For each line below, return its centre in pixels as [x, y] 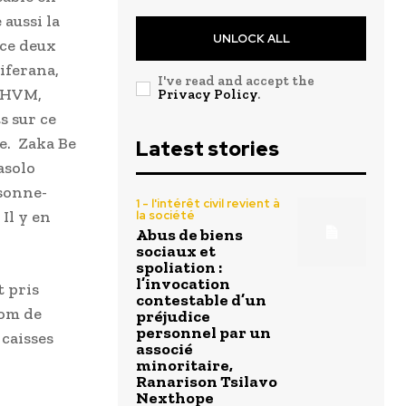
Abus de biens [189, 235]
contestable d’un [201, 300]
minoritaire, [184, 365]
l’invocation [183, 284]
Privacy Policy [208, 94]
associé [164, 349]
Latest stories [208, 149]
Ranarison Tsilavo [207, 382]
